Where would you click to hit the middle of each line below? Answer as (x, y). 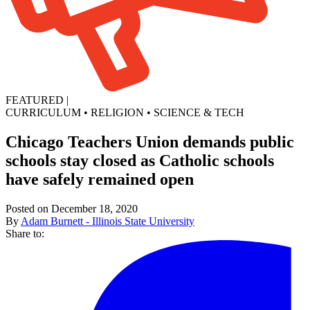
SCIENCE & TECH (199, 112)
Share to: (25, 233)
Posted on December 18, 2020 (72, 208)
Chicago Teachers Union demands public (150, 142)
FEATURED (35, 100)
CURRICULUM (43, 112)
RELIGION (117, 112)
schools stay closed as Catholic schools (140, 160)
